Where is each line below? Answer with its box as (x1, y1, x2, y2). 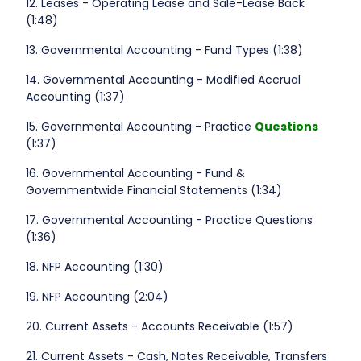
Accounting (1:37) (25, 89, 125, 106)
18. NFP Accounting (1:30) (25, 259, 164, 276)
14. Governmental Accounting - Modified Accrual (25, 72, 301, 89)
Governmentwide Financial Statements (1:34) (25, 182, 282, 199)
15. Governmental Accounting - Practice (25, 118, 255, 135)
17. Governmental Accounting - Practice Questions (25, 212, 313, 229)
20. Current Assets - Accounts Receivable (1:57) (25, 318, 293, 335)
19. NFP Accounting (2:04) (25, 288, 168, 305)
